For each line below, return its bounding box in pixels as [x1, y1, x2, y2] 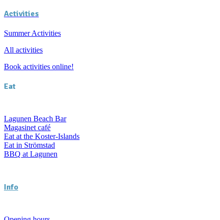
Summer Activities [4, 28, 61, 37]
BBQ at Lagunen [4, 150, 57, 159]
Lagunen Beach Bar [4, 114, 66, 123]
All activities [4, 45, 43, 54]
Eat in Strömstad [4, 141, 55, 150]
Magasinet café [4, 123, 51, 132]
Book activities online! [4, 62, 74, 71]
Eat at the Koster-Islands [4, 132, 80, 141]
